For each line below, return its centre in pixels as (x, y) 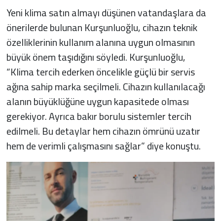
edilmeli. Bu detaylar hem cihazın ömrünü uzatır (103, 131)
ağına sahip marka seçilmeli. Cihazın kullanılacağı (106, 87)
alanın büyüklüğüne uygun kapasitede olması (97, 102)
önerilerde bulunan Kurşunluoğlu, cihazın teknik (102, 28)
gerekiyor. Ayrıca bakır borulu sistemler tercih (99, 116)
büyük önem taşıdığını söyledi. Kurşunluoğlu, (96, 57)
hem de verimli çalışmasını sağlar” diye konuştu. (103, 146)
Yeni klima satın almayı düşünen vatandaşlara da (106, 13)
